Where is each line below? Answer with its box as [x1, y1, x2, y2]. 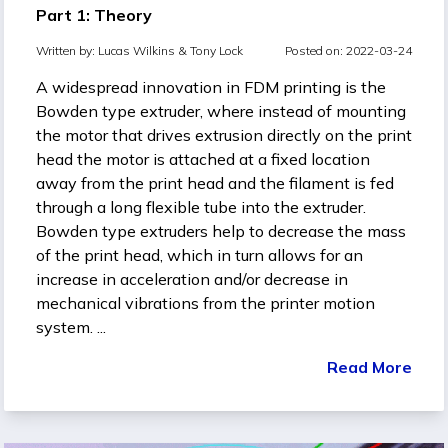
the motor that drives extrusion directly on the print [36, 125, 412, 146]
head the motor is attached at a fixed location [36, 149, 370, 170]
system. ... [36, 317, 106, 338]
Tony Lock [190, 43, 243, 59]
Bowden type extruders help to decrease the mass [36, 221, 406, 242]
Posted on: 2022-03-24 [285, 43, 412, 59]
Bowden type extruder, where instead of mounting [36, 101, 406, 122]
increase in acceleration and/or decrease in [36, 269, 348, 290]
